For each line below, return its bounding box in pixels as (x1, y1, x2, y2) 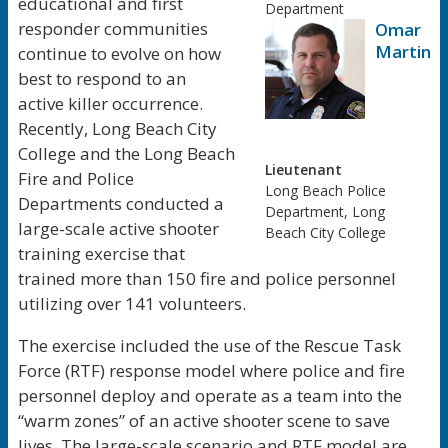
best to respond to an (18, 67, 186, 90)
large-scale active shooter (18, 217, 219, 240)
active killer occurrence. (18, 92, 203, 115)
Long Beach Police (265, 181, 387, 200)
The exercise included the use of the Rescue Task (18, 334, 401, 357)
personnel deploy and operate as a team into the (18, 384, 402, 407)
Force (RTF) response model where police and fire (18, 359, 405, 382)
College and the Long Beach (18, 142, 235, 165)
